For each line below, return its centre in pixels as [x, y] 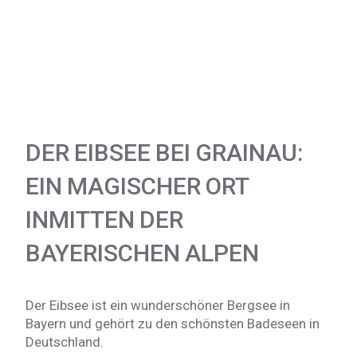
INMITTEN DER [104, 219]
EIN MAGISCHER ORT [137, 186]
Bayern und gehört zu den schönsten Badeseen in [173, 323]
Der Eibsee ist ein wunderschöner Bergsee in [158, 305]
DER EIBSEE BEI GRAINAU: [164, 152]
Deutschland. [65, 341]
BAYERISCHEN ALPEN [142, 253]
